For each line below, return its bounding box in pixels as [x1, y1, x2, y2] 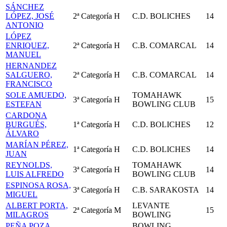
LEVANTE [132, 201, 170, 210]
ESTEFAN [6, 100, 42, 108]
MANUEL [6, 50, 41, 59]
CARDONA [6, 111, 47, 120]
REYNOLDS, [6, 161, 52, 169]
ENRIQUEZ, [6, 41, 49, 50]
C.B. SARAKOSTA [132, 185, 199, 194]
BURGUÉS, [6, 120, 47, 129]
